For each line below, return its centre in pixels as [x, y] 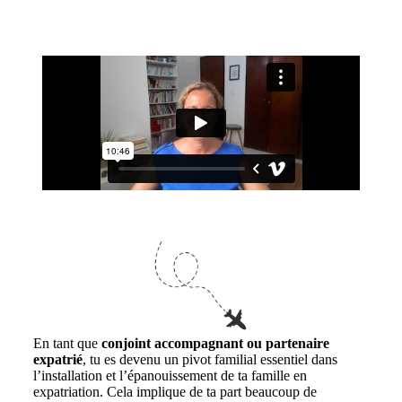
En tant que [67, 344]
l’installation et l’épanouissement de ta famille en [170, 376]
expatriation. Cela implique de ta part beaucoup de [175, 392]
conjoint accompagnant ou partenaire [215, 344]
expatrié [57, 360]
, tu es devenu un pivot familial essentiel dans [210, 360]
